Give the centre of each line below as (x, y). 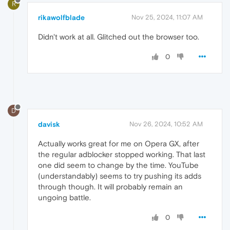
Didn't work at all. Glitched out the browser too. (119, 37)
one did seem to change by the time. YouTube (118, 165)
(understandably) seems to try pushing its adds (120, 176)
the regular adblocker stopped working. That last (122, 154)
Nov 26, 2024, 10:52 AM (166, 124)
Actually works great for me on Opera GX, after (119, 143)
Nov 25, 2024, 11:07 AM (167, 17)
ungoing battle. (64, 197)
